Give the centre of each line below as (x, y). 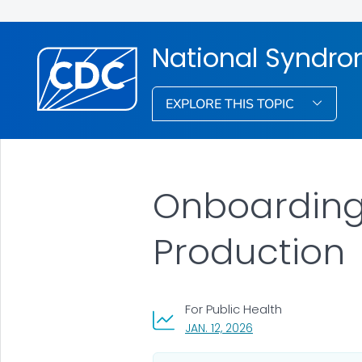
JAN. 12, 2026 (219, 328)
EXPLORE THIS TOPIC (232, 104)
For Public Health (233, 309)
